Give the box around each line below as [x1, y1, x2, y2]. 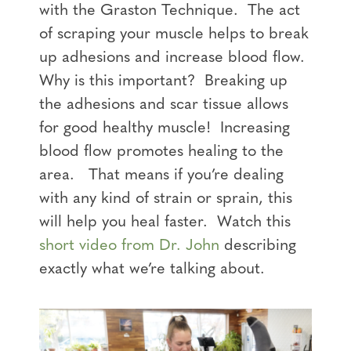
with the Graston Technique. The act [39, 3, 300, 20]
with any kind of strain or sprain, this [39, 191, 292, 208]
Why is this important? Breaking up [39, 74, 288, 90]
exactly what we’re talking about [39, 262, 260, 278]
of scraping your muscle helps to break [39, 27, 309, 43]
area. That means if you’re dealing [39, 168, 284, 184]
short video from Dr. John [39, 238, 219, 255]
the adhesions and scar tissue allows [39, 97, 288, 114]
